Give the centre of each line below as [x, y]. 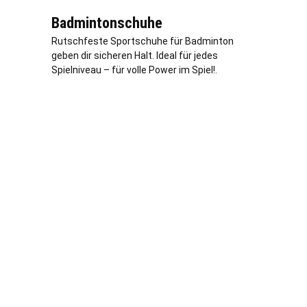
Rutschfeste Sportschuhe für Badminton [143, 41]
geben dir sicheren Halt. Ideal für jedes [135, 56]
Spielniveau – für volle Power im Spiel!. [134, 70]
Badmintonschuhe [107, 23]
